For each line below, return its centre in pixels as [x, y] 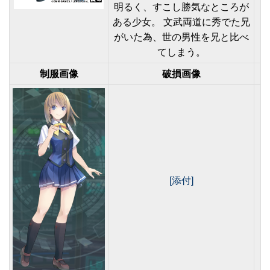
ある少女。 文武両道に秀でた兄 [181, 22]
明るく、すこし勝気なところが [181, 7]
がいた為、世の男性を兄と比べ [181, 37]
